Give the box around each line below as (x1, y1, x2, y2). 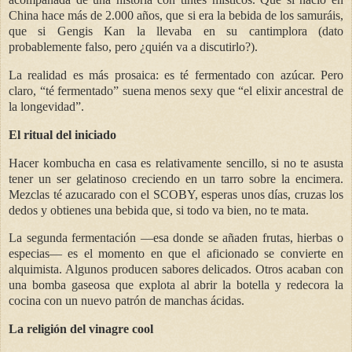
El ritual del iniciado (9, 127, 116, 141)
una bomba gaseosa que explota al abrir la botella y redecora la (9, 278, 343, 292)
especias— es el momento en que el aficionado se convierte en (9, 247, 343, 261)
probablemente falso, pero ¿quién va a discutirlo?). (9, 40, 258, 54)
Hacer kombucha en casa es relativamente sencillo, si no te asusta (9, 156, 343, 170)
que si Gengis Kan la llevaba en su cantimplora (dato (9, 24, 343, 38)
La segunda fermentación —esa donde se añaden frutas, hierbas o (9, 231, 343, 245)
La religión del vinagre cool (9, 322, 153, 336)
